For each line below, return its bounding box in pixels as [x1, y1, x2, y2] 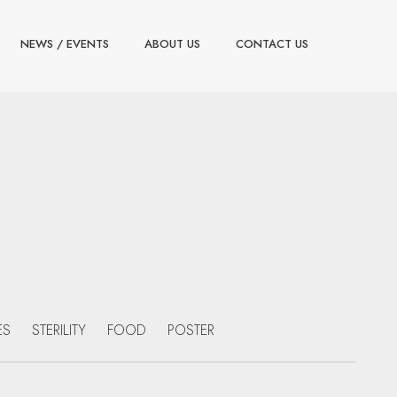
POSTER [167, 320, 214, 340]
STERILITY [32, 320, 86, 340]
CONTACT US [236, 35, 308, 52]
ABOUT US [144, 35, 200, 52]
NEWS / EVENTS [20, 35, 109, 52]
